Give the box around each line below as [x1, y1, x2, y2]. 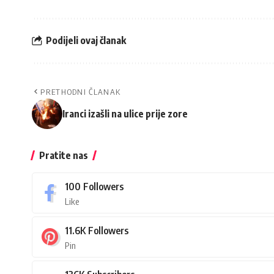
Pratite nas [39, 149, 88, 161]
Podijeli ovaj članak [46, 34, 126, 47]
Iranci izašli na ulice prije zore [62, 107, 188, 120]
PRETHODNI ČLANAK [40, 86, 121, 97]
